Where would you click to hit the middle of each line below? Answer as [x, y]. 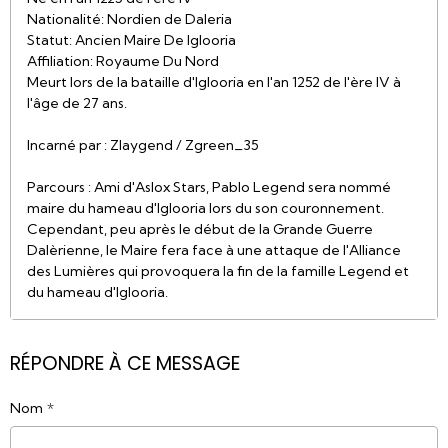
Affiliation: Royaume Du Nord [123, 61]
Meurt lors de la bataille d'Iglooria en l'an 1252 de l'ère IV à [214, 82]
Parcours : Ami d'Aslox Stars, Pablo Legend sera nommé [209, 187]
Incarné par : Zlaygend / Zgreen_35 [143, 145]
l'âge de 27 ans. [77, 103]
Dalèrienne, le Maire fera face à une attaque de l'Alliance [214, 250]
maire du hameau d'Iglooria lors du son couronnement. [205, 208]
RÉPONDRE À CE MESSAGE [125, 363]
